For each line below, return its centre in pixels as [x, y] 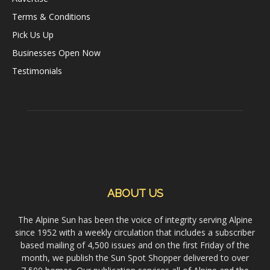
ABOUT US [135, 193]
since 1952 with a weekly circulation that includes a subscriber [135, 233]
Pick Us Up [33, 35]
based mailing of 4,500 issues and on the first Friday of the [135, 245]
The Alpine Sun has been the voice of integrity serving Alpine [135, 220]
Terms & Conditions [51, 17]
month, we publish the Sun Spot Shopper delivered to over [135, 258]
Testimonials [37, 71]
